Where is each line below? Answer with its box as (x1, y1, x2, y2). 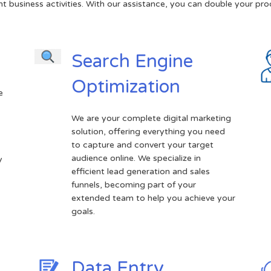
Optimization (71, 75, 180, 98)
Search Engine (71, 50, 193, 73)
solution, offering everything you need (71, 126, 225, 137)
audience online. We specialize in (71, 152, 201, 163)
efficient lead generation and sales (71, 166, 210, 177)
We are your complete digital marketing (71, 113, 231, 123)
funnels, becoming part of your (71, 179, 196, 190)
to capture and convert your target (71, 139, 214, 150)
